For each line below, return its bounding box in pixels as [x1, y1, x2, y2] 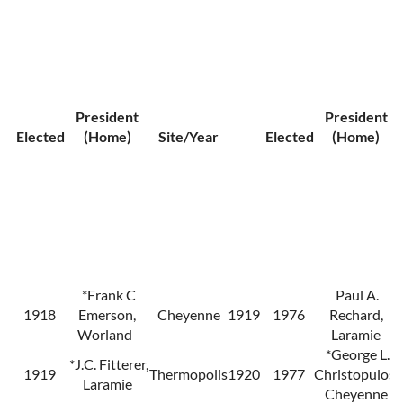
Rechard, [328, 306, 383, 324]
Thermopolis [149, 365, 228, 383]
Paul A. [333, 286, 379, 304]
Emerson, [78, 306, 136, 324]
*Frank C [78, 286, 136, 304]
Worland [76, 326, 138, 344]
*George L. [322, 345, 390, 363]
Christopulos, [314, 365, 398, 383]
